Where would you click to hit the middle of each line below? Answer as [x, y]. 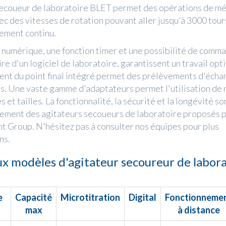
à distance [199, 210]
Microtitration [90, 197]
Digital [143, 197]
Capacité [34, 197]
